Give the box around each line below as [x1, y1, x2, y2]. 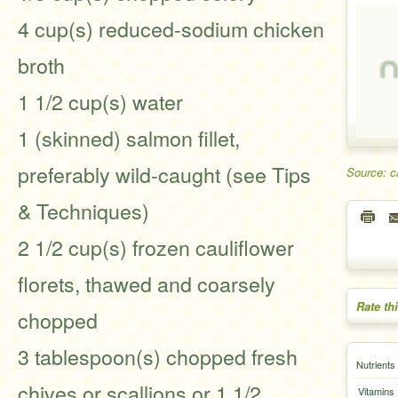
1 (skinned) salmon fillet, [18, 123, 240, 153]
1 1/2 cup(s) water [18, 86, 183, 116]
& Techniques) [18, 195, 149, 226]
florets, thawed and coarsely [18, 268, 275, 298]
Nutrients [356, 357, 395, 371]
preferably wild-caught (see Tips [18, 159, 311, 189]
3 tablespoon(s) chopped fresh [18, 341, 298, 371]
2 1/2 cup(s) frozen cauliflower [18, 232, 294, 262]
